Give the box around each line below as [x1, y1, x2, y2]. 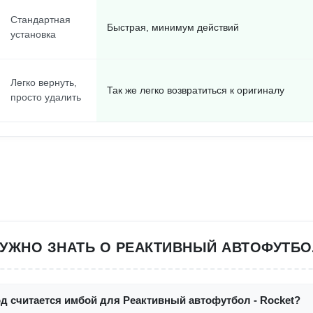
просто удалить [10, 92, 81, 103]
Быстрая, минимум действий [107, 22, 239, 33]
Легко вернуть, [10, 77, 77, 88]
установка [10, 29, 56, 40]
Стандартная [10, 14, 71, 25]
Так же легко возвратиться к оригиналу [107, 85, 284, 96]
